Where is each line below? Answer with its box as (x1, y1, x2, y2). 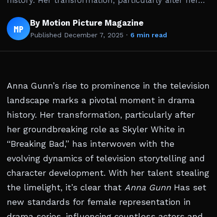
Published (30, 31, 64, 39)
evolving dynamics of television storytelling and (7, 154, 205, 164)
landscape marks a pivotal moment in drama (7, 95, 195, 106)
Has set (171, 183, 206, 193)
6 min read (130, 31, 167, 39)
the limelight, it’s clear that (7, 183, 124, 193)
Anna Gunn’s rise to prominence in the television (7, 81, 210, 91)
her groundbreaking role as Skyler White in (7, 124, 185, 135)
